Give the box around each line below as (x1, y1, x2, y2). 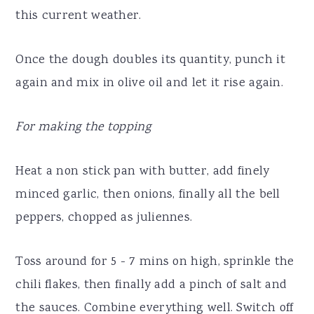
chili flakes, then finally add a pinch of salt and (15, 275, 287, 294)
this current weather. (15, 6, 142, 25)
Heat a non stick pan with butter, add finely (15, 162, 270, 181)
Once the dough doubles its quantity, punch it (15, 50, 285, 69)
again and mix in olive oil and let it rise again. (15, 74, 284, 93)
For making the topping (15, 118, 151, 137)
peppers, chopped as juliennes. (15, 208, 193, 227)
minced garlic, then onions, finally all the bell (15, 185, 280, 204)
